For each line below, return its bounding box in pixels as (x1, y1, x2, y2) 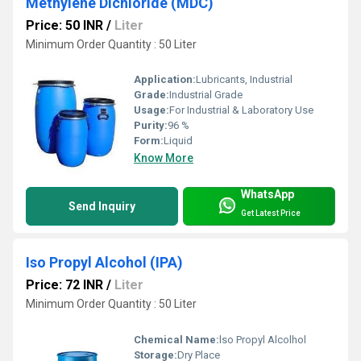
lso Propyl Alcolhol (219, 333, 306, 346)
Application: (134, 73, 196, 86)
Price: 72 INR (26, 277, 103, 293)
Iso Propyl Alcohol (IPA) (26, 254, 183, 272)
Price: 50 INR (26, 17, 103, 33)
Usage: (134, 104, 169, 117)
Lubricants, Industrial (196, 73, 293, 86)
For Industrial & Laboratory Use (169, 104, 313, 117)
